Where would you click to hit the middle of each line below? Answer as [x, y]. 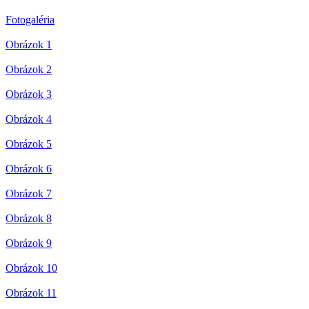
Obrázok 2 [29, 70]
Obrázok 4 [29, 119]
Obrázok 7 [29, 194]
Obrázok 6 [29, 169]
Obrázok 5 [29, 144]
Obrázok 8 [29, 219]
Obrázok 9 [29, 243]
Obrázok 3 [29, 94]
